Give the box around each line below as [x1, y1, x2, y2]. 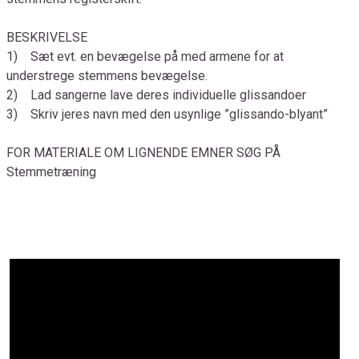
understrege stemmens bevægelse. [6, 68, 208, 83]
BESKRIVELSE [6, 30, 87, 45]
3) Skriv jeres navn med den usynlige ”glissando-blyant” [6, 107, 328, 122]
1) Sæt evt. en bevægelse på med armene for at [6, 49, 284, 64]
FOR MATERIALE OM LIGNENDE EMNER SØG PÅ [6, 145, 280, 160]
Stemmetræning [6, 164, 96, 179]
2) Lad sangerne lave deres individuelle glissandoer [6, 87, 306, 103]
